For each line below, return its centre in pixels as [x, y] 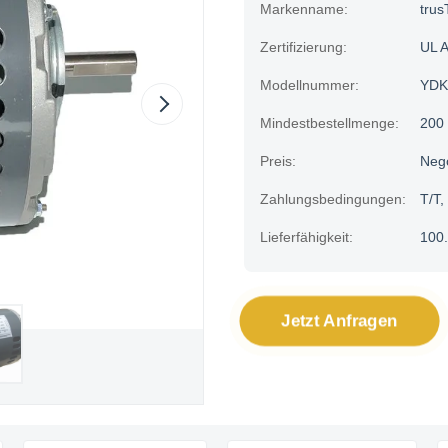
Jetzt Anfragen [339, 320]
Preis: [278, 161]
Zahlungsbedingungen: [333, 199]
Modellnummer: [309, 85]
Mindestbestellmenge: [329, 123]
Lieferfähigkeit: [306, 237]
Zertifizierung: [303, 47]
